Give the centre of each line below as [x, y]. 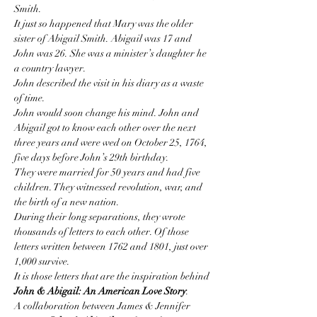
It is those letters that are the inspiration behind [113, 276]
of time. [30, 98]
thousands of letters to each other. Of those [103, 232]
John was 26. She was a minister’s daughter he [111, 53]
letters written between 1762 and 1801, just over [112, 247]
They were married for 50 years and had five [108, 172]
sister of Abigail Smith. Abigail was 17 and [104, 39]
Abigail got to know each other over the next [106, 128]
